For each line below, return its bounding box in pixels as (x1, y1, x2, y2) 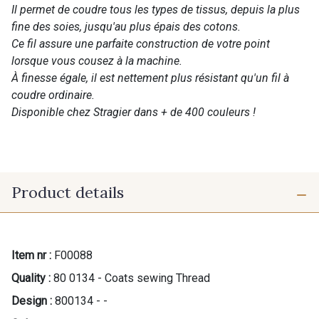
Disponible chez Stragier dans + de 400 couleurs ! (11, 105, 256, 119)
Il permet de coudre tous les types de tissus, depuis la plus (11, 2, 300, 16)
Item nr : (11, 248, 51, 262)
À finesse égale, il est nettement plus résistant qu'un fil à (11, 70, 289, 85)
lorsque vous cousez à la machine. (11, 53, 182, 68)
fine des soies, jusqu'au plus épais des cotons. (11, 19, 241, 33)
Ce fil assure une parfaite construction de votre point (11, 36, 270, 51)
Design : (11, 293, 52, 308)
